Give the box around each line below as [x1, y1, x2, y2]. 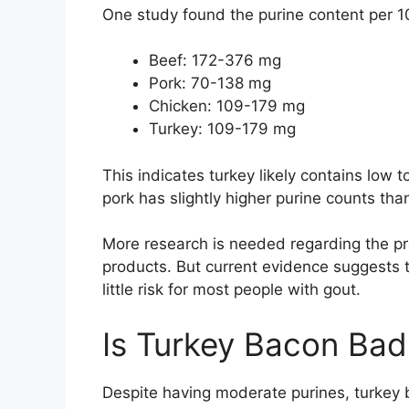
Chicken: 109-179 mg [149, 97, 305, 116]
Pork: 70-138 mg [149, 74, 271, 93]
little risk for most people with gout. [102, 280, 361, 299]
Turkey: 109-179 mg [149, 120, 296, 139]
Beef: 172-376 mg [149, 51, 281, 70]
